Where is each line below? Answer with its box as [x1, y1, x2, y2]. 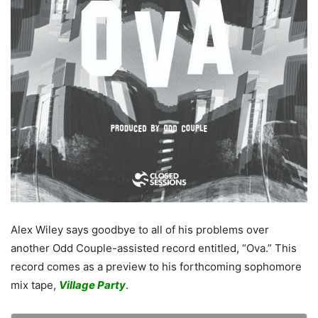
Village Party [59, 278, 126, 292]
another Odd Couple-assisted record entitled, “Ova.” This [11, 241, 297, 256]
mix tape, [11, 278, 59, 292]
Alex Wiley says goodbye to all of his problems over [11, 223, 269, 237]
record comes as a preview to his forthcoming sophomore [11, 260, 302, 274]
